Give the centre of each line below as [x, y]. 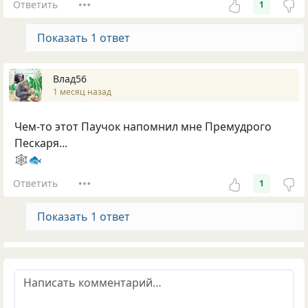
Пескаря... [41, 143]
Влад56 [70, 79]
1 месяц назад [82, 92]
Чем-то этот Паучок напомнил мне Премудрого [143, 126]
